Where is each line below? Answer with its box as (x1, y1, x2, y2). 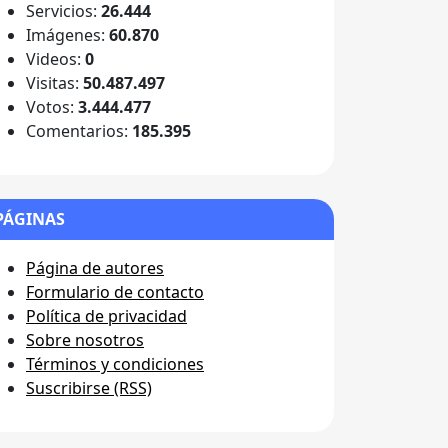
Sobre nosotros (26, 329, 144, 351)
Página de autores (26, 257, 164, 279)
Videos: (26, 48, 85, 70)
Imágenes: (26, 24, 109, 46)
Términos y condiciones (26, 353, 204, 375)
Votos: (26, 96, 78, 118)
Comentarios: (26, 120, 132, 142)
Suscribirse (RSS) (26, 377, 152, 399)
